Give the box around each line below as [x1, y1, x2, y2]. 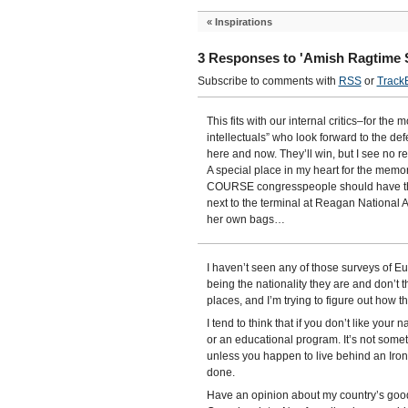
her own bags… [206, 213, 285, 226]
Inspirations [214, 16, 272, 27]
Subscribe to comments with [197, 75, 339, 87]
